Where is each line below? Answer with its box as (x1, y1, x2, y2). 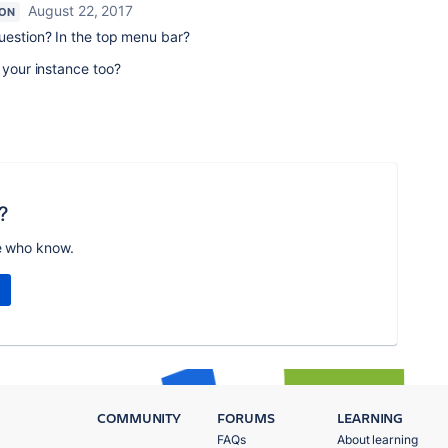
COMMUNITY (97, 408, 182, 428)
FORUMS (217, 408, 275, 428)
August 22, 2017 (28, 2, 134, 20)
